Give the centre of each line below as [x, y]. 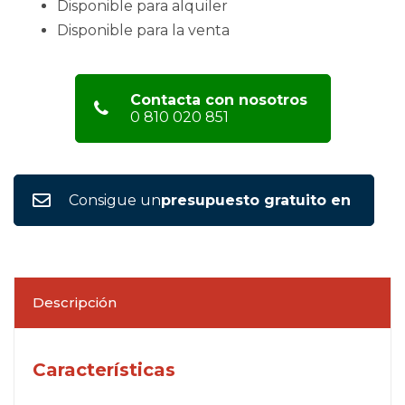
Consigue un [115, 201]
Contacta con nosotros [218, 100]
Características [104, 369]
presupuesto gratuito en [256, 201]
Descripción [75, 302]
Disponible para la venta [143, 31]
